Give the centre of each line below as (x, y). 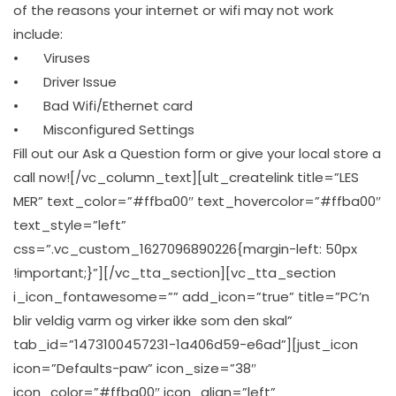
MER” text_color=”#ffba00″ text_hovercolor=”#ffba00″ (197, 201)
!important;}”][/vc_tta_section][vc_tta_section (175, 272)
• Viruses (52, 57)
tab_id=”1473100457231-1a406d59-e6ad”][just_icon (186, 344)
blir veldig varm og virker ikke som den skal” (153, 320)
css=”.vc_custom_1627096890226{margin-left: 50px (185, 248)
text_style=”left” (70, 225)
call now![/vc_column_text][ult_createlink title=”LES (186, 177)
